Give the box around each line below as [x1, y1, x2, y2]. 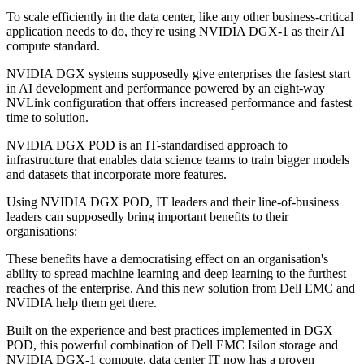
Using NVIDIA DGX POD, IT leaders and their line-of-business [6, 195, 339, 210]
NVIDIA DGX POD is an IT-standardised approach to [6, 138, 288, 153]
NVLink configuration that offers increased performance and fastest [6, 96, 352, 110]
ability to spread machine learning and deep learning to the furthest [6, 266, 346, 281]
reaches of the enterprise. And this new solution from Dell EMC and [6, 281, 355, 296]
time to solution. [6, 110, 89, 125]
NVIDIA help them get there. [6, 296, 157, 310]
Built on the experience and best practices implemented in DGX [6, 323, 333, 338]
